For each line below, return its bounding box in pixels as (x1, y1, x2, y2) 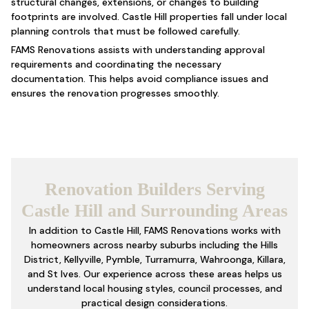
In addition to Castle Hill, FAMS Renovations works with (28, 224, 281, 237)
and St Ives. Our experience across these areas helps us (27, 268, 282, 280)
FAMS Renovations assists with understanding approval (10, 43, 265, 56)
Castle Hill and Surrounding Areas (21, 201, 288, 221)
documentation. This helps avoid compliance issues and (10, 72, 268, 85)
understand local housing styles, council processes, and (27, 282, 282, 295)
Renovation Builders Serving (44, 179, 265, 199)
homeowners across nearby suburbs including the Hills (31, 239, 278, 251)
